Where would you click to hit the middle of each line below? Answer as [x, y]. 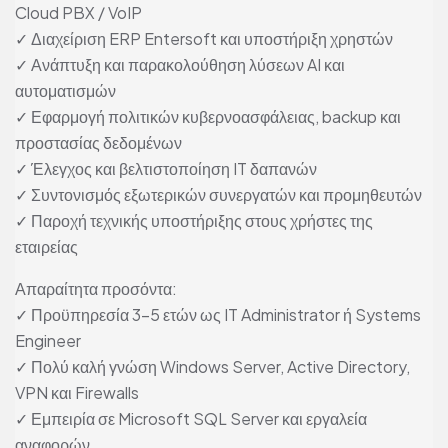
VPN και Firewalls [77, 393]
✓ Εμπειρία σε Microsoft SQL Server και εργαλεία [191, 419]
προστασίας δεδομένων [98, 143]
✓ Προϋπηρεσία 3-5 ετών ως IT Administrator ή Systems [218, 315]
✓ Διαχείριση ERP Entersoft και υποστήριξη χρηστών [204, 39]
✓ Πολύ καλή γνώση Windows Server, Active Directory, [212, 367]
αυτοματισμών [65, 91]
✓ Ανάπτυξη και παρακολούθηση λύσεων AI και [180, 65]
